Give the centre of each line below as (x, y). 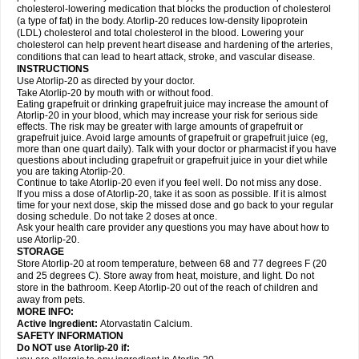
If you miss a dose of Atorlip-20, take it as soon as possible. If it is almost (171, 194)
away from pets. (51, 300)
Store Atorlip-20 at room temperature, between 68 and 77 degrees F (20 (172, 264)
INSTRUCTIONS (53, 69)
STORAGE (40, 252)
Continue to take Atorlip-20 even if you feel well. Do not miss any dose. (169, 183)
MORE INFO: (45, 312)
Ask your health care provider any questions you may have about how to (173, 228)
